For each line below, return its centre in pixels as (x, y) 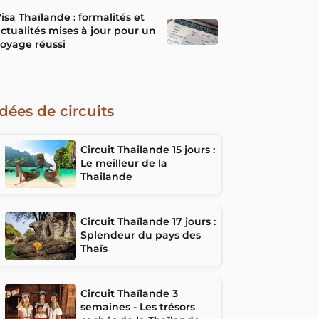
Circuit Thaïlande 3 (129, 293)
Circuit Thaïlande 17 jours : (148, 222)
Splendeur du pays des (141, 235)
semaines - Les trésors (138, 307)
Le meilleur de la (124, 163)
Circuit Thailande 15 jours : (148, 150)
